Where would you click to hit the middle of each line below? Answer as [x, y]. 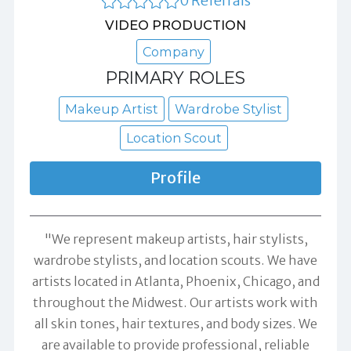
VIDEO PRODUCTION [175, 25]
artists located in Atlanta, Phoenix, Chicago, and [175, 281]
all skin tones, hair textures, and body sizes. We [175, 323]
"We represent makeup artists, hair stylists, [175, 239]
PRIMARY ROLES [175, 77]
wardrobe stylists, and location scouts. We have [175, 260]
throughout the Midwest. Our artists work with [175, 302]
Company [174, 51]
